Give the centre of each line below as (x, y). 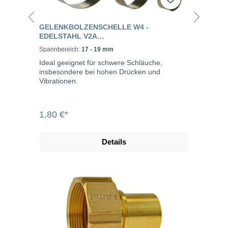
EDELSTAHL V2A (68, 36)
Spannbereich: (60, 50)
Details (114, 142)
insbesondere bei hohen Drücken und (100, 72)
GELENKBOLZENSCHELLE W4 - (94, 27)
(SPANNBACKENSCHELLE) (85, 46)
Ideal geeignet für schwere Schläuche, (101, 63)
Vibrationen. (59, 81)
